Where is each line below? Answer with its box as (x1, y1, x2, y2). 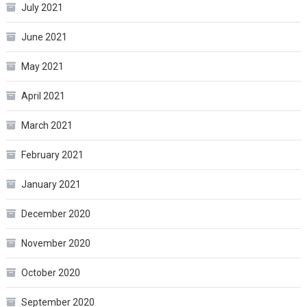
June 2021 (21, 32, 67, 43)
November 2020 (21, 238, 90, 249)
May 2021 (21, 61, 64, 73)
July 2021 (21, 2, 63, 14)
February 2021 (21, 149, 84, 161)
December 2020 (21, 208, 90, 220)
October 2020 (21, 267, 80, 279)
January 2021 (21, 179, 81, 191)
